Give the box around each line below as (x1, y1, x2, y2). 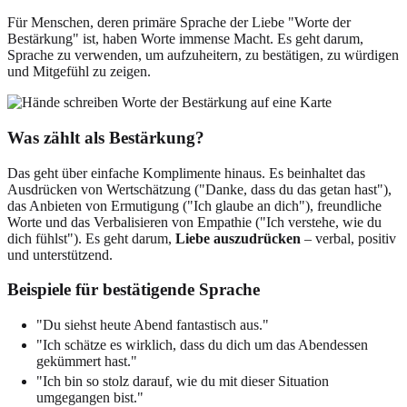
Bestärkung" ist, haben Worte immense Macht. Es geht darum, (7, 31, 363, 47)
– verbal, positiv (301, 230, 396, 246)
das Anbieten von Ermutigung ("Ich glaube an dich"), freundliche (7, 197, 382, 213)
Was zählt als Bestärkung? (7, 127, 204, 147)
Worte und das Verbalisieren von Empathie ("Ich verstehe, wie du (7, 213, 382, 230)
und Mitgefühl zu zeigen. (7, 64, 151, 80)
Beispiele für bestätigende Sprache (7, 280, 260, 300)
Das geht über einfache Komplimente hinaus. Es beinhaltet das (7, 164, 365, 181)
